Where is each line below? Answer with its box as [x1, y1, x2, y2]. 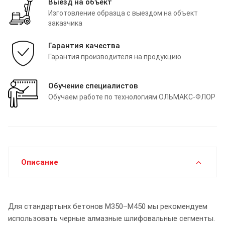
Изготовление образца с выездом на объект [48, 9, 198, 18]
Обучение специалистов [48, 81, 138, 91]
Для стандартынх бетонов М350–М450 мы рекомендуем [8, 202, 207, 211]
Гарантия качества [48, 41, 120, 51]
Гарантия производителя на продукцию [48, 53, 181, 61]
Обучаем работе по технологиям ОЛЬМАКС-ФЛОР [48, 93, 215, 101]
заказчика [48, 19, 82, 28]
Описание [21, 158, 58, 167]
